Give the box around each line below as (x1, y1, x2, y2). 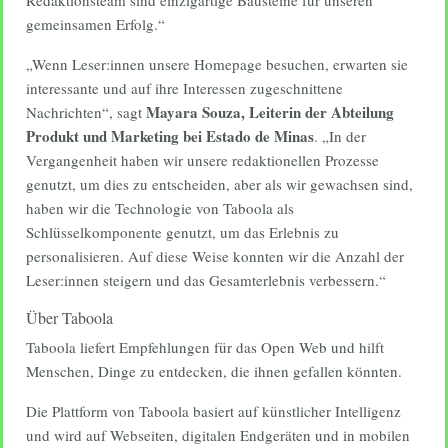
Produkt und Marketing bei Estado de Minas (26, 125, 314, 147)
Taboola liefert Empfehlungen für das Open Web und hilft (26, 337, 384, 357)
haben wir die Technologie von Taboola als (26, 198, 294, 218)
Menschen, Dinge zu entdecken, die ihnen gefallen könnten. (26, 361, 402, 381)
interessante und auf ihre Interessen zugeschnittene (26, 78, 343, 98)
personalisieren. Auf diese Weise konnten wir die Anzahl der (26, 246, 404, 266)
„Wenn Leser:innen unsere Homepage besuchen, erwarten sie (26, 54, 408, 74)
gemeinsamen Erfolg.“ (26, 14, 165, 34)
